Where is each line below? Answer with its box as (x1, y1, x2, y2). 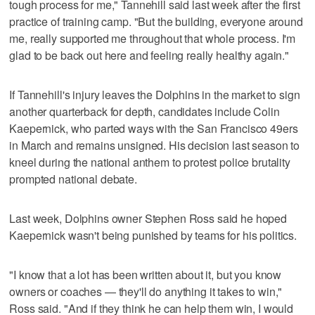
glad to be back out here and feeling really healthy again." (9, 46, 290, 63)
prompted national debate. (9, 170, 137, 187)
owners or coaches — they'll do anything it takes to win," (9, 283, 283, 300)
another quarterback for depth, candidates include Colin (9, 103, 280, 120)
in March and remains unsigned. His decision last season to (9, 136, 300, 153)
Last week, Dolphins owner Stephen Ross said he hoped (9, 210, 288, 226)
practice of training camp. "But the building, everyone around (9, 13, 303, 30)
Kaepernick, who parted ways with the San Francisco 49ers (9, 120, 298, 136)
